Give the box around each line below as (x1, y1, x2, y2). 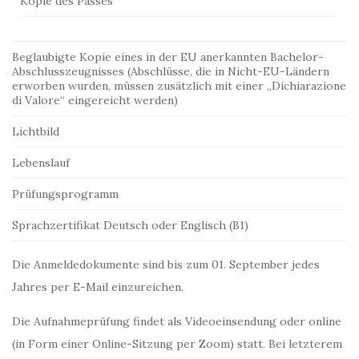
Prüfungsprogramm (12, 187, 119, 201)
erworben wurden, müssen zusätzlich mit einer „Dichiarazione (12, 79, 346, 93)
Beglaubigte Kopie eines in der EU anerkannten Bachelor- (12, 50, 324, 64)
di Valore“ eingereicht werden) (12, 93, 178, 107)
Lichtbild (12, 124, 59, 139)
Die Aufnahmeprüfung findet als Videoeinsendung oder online (12, 314, 341, 329)
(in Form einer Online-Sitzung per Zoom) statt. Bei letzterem (12, 337, 342, 351)
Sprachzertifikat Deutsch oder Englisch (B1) (12, 218, 248, 232)
